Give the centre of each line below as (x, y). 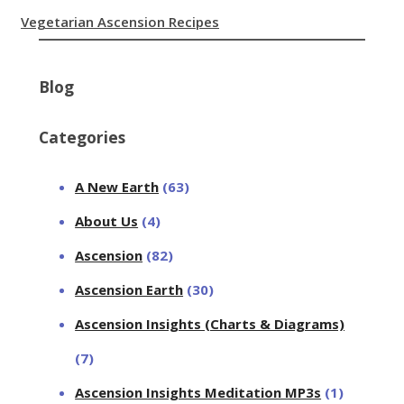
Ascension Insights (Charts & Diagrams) (210, 324)
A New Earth (117, 187)
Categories (83, 137)
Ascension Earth (129, 290)
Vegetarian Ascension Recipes (120, 21)
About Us (107, 221)
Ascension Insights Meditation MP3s (198, 393)
